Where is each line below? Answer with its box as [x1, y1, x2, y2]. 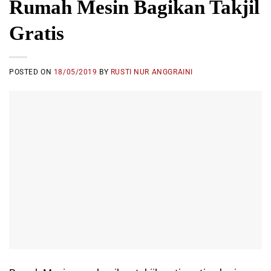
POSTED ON [9, 67, 54, 76]
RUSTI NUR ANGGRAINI [110, 67, 193, 76]
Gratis [9, 22, 64, 45]
